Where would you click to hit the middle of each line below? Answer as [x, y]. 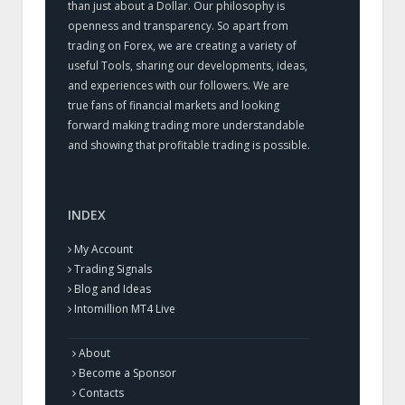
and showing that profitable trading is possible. [189, 146]
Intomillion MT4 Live [125, 309]
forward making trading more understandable [186, 126]
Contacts [101, 393]
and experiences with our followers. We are [179, 86]
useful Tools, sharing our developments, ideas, [188, 66]
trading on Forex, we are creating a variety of [182, 46]
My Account [104, 250]
